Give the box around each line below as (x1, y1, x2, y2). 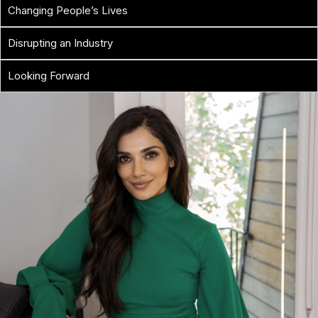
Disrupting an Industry (8, 35, 113, 50)
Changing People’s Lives (8, 3, 128, 17)
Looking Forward (8, 68, 89, 82)
